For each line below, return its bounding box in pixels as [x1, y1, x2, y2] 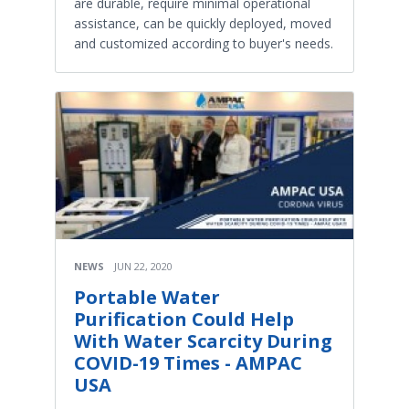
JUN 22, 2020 [114, 259, 173, 274]
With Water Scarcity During [74, 329, 332, 354]
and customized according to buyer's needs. [74, 34, 333, 52]
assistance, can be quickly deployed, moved [74, 14, 331, 32]
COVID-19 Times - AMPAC [74, 351, 302, 376]
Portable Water [74, 285, 220, 310]
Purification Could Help [74, 307, 294, 332]
